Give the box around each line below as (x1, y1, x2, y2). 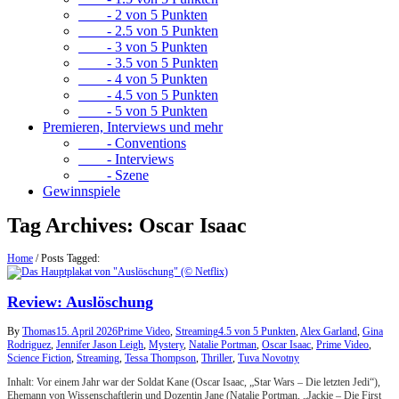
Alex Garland (300, 325, 357, 338)
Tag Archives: (7, 214, 139, 238)
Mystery (149, 338, 183, 352)
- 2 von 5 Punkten (78, 7, 208, 22)
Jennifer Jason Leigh (56, 338, 143, 352)
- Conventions (78, 135, 186, 151)
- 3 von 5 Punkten (78, 39, 208, 54)
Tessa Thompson (125, 352, 196, 365)
